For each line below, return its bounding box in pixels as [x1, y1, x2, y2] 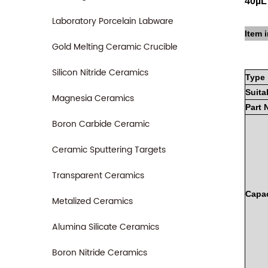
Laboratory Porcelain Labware [52, 14, 173, 28]
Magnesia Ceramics [52, 92, 134, 105]
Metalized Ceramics [52, 194, 133, 208]
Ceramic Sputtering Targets [52, 143, 166, 157]
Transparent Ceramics [52, 169, 144, 182]
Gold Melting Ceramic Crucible [52, 40, 178, 54]
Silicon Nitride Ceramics [52, 66, 148, 80]
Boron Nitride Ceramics [52, 246, 147, 260]
